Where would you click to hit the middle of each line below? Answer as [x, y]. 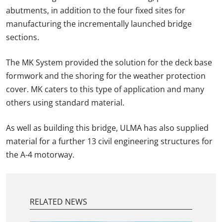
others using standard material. [65, 103]
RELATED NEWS [58, 202]
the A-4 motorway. [40, 155]
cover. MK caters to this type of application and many [105, 90]
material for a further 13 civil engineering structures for [109, 142]
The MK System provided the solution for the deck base [109, 63]
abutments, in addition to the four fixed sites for [96, 11]
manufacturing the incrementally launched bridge [99, 24]
